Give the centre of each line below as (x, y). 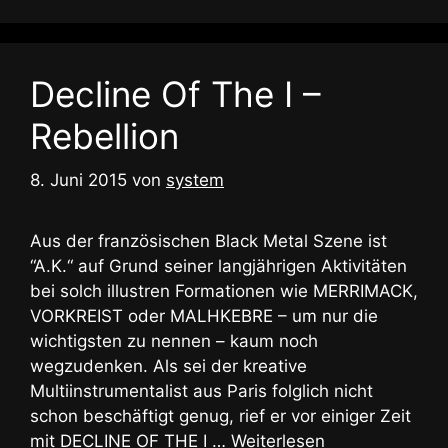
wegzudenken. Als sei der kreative (168, 366)
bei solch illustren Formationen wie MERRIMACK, (224, 291)
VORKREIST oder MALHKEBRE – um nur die (204, 316)
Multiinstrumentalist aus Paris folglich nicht (201, 391)
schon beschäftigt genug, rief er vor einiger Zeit (220, 416)
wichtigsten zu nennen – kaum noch (174, 341)
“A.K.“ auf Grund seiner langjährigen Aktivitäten (218, 266)
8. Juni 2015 (78, 180)
